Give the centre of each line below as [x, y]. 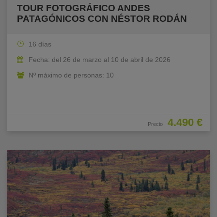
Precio [155, 124]
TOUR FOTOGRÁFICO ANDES [84, 8]
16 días [40, 44]
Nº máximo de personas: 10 [71, 75]
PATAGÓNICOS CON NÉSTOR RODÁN [102, 18]
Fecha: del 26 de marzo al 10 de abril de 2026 [100, 59]
